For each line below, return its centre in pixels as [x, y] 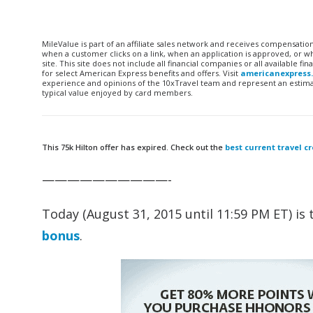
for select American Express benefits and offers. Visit [141, 73]
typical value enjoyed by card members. [117, 93]
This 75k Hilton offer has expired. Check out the [133, 147]
